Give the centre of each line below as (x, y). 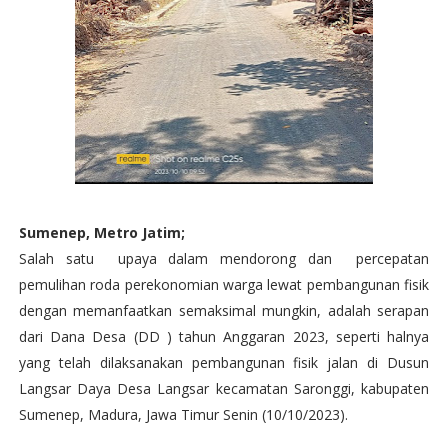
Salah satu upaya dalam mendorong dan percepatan (224, 258)
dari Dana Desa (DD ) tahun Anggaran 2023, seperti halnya (224, 336)
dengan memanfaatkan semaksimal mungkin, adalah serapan (224, 310)
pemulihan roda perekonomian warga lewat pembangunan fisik (224, 284)
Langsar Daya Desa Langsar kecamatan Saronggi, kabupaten (224, 388)
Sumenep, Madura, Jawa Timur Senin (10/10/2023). (183, 414)
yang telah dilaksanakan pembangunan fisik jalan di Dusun (224, 362)
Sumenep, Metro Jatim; (101, 232)
